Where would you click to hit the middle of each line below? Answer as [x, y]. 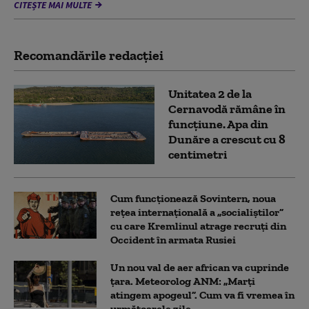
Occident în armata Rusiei [173, 239]
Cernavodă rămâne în [227, 109]
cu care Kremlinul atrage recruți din [198, 226]
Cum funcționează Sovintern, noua [193, 198]
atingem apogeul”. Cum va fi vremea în [202, 295]
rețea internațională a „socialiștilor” [197, 212]
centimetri [198, 155]
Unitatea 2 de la [210, 94]
